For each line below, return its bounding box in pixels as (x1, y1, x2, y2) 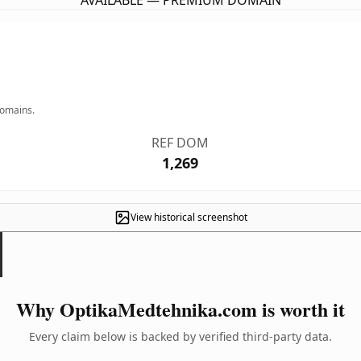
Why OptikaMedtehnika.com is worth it (16, 295, 345, 323)
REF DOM (151, 134, 210, 151)
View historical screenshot (130, 210, 247, 224)
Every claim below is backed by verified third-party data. (29, 329, 332, 344)
